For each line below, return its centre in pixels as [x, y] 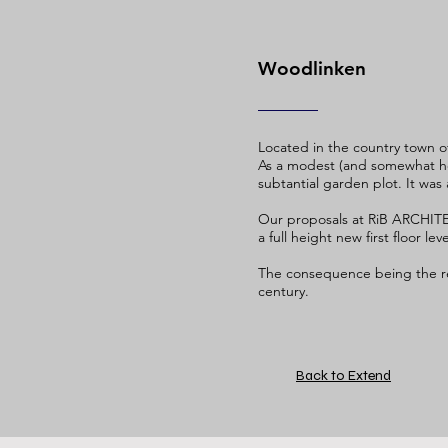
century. [283, 291]
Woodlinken [312, 68]
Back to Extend [343, 375]
